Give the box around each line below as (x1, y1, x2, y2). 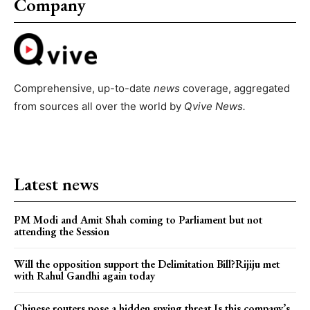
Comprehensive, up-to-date (14, 81, 154, 95)
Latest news (14, 172, 99, 196)
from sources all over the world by (14, 99, 184, 113)
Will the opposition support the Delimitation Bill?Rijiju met (14, 256, 280, 271)
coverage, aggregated (180, 81, 290, 95)
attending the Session (14, 224, 109, 239)
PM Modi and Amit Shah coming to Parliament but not (14, 212, 262, 227)
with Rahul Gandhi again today (14, 268, 155, 283)
